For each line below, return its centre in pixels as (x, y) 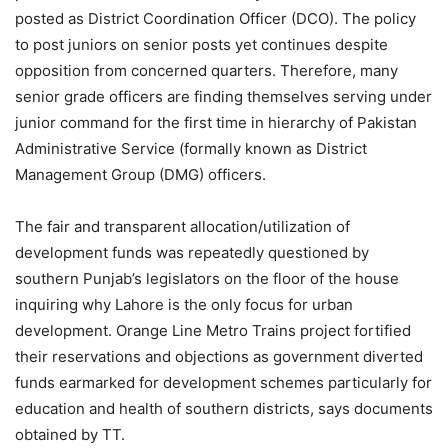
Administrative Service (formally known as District (191, 149)
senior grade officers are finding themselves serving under (223, 97)
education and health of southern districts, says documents (224, 409)
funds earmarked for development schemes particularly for (223, 383)
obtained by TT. (70, 435)
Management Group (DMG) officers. (140, 175)
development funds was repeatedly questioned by (192, 253)
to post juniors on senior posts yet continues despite (201, 45)
